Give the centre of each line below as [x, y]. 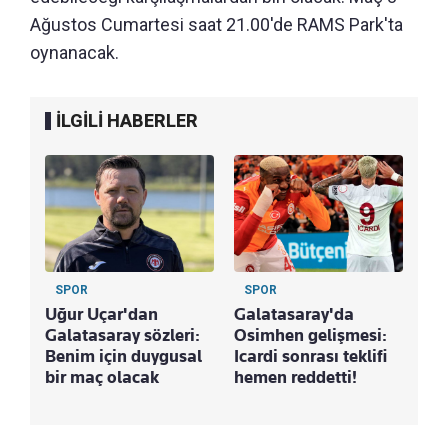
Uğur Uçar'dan [101, 314]
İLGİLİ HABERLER [127, 121]
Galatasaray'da [294, 314]
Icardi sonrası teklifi [310, 356]
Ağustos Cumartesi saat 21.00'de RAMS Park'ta [216, 25]
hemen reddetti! [295, 377]
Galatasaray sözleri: [122, 335]
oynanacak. [74, 53]
